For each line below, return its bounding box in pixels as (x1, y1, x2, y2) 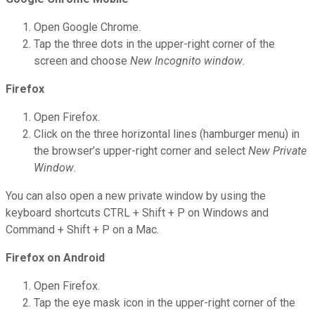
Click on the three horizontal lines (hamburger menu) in (34, 127, 300, 141)
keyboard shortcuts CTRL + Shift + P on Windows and (6, 206, 269, 220)
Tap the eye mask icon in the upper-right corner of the (34, 296, 295, 310)
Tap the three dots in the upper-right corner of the (34, 37, 275, 51)
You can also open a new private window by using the (6, 189, 266, 203)
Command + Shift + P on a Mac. (6, 223, 159, 237)
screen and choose (34, 54, 130, 68)
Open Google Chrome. (34, 20, 141, 34)
